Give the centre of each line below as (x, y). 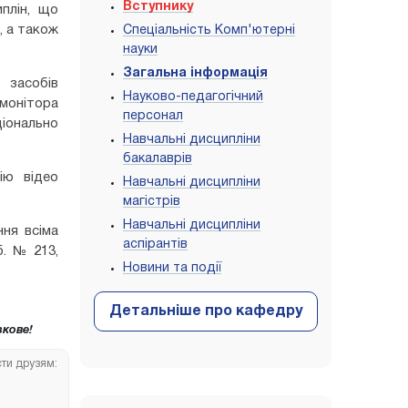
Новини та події (172, 268)
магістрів (152, 202)
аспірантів (155, 245)
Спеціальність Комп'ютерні (209, 31)
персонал (153, 116)
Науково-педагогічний (193, 97)
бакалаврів (158, 159)
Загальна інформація (195, 73)
